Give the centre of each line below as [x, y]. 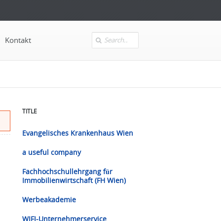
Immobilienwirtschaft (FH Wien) [74, 181]
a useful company [52, 152]
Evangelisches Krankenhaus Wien [78, 133]
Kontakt [18, 40]
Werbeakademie [49, 200]
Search [102, 40]
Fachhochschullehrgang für [67, 172]
